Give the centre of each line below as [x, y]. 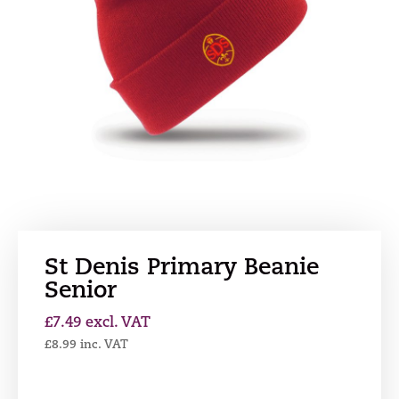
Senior [81, 292]
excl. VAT [118, 324]
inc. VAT [104, 346]
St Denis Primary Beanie [182, 269]
